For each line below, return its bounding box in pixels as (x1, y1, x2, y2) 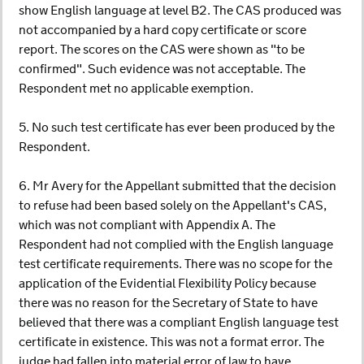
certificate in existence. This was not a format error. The (19, 334, 324, 351)
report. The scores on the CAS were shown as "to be (19, 41, 305, 58)
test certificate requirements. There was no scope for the (19, 256, 332, 273)
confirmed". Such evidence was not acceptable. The (19, 61, 305, 78)
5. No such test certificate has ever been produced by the (19, 119, 335, 136)
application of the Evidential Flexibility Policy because (19, 275, 316, 292)
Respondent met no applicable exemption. (19, 80, 253, 97)
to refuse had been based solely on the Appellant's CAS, (19, 197, 327, 214)
